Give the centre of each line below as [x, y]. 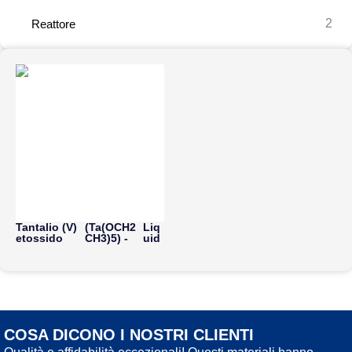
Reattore [53, 24]
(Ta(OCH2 [110, 227]
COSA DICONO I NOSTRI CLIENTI [129, 335]
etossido [39, 238]
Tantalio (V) [46, 227]
